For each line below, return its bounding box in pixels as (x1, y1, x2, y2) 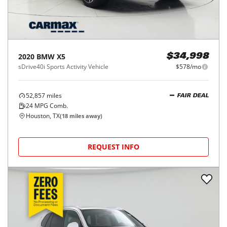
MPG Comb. (33, 101, 68, 110)
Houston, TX (26, 111, 60, 120)
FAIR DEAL (177, 93, 209, 99)
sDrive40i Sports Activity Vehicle (18, 62, 108, 71)
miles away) (68, 112, 102, 120)
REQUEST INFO (88, 142, 139, 152)
